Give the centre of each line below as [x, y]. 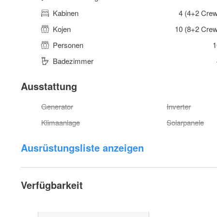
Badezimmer [74, 61]
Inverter [178, 106]
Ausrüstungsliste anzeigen [83, 147]
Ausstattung [49, 86]
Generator [57, 106]
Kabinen [67, 13]
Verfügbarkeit [52, 185]
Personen [69, 45]
